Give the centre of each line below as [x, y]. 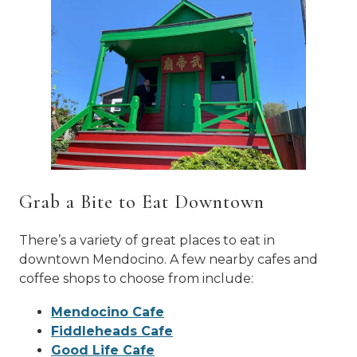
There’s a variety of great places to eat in [147, 240]
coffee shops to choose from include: [136, 279]
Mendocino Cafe [108, 312]
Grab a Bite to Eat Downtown [142, 202]
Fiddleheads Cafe [112, 331]
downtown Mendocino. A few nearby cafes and [169, 259]
